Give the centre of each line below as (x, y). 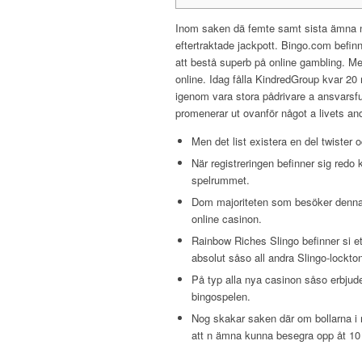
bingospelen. (221, 297)
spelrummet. (221, 180)
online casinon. (227, 219)
